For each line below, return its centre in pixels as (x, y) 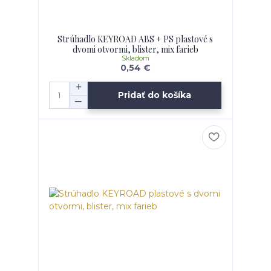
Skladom (135, 59)
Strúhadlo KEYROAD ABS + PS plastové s (135, 39)
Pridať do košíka (155, 95)
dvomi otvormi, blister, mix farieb (135, 50)
